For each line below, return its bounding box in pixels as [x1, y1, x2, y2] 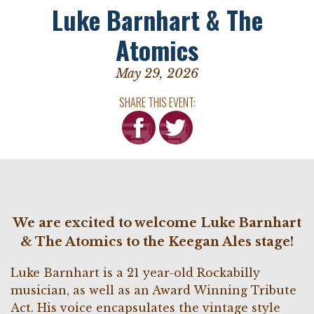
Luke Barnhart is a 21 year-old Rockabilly [11, 266, 260, 280]
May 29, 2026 [116, 66, 198, 81]
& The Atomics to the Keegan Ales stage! [20, 234, 294, 250]
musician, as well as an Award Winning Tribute [11, 283, 296, 297]
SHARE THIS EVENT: [118, 94, 196, 111]
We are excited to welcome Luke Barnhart [13, 215, 301, 231]
